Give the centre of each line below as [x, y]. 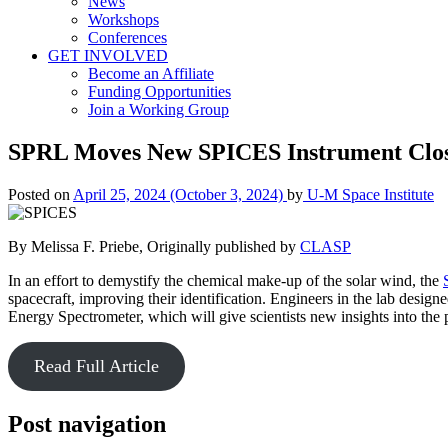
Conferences [127, 37]
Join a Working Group [158, 109]
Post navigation [87, 423]
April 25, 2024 [119, 194]
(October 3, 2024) [226, 194]
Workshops [123, 19]
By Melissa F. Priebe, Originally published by [154, 246]
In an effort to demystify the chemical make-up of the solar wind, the [225, 280]
